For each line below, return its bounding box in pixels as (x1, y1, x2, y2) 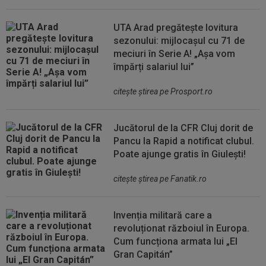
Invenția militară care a (113, 210, 213, 221)
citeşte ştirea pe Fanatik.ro (113, 174, 207, 183)
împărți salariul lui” (113, 61, 195, 72)
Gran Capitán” (113, 249, 173, 260)
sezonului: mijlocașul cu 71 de (113, 35, 245, 46)
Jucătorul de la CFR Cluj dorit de (113, 122, 254, 134)
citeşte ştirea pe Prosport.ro (113, 87, 213, 96)
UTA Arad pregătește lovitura (113, 22, 239, 33)
